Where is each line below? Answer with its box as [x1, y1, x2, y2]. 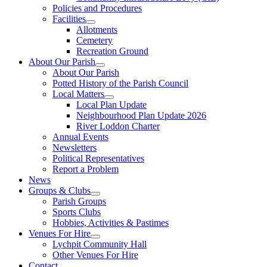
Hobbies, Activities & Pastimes [52, 218, 169, 228]
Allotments [76, 24, 117, 35]
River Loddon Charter [76, 121, 160, 131]
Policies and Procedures [52, 3, 142, 13]
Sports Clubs [52, 207, 101, 217]
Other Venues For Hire [52, 250, 138, 260]
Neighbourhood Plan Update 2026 [76, 110, 206, 120]
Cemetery [76, 35, 113, 45]
